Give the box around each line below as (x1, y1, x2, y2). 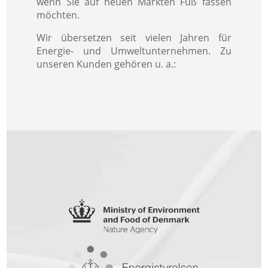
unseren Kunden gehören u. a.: (36, 57, 176, 71)
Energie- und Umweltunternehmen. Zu (36, 44, 232, 57)
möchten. (36, 8, 80, 22)
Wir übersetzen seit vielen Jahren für (36, 31, 232, 44)
